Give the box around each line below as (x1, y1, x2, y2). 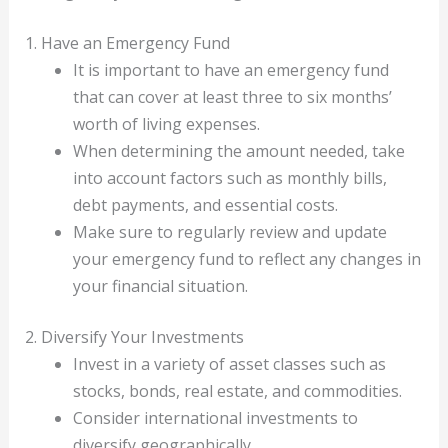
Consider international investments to (72, 407, 358, 430)
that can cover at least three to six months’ (72, 86, 392, 109)
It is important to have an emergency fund (72, 59, 389, 82)
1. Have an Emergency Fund (24, 32, 230, 55)
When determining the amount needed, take (72, 140, 405, 163)
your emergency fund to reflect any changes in (72, 248, 421, 271)
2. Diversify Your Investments (24, 326, 244, 349)
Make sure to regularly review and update (72, 221, 387, 244)
